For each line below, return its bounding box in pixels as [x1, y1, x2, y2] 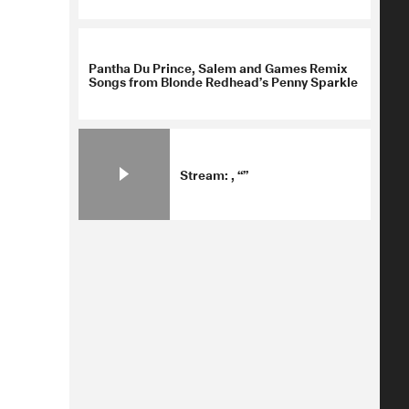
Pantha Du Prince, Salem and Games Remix [89, 57, 348, 77]
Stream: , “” [180, 163, 248, 184]
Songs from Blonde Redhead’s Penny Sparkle [89, 70, 358, 90]
